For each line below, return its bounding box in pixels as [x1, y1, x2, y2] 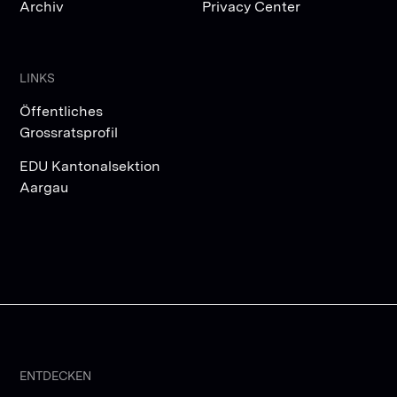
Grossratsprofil [19, 123, 119, 141]
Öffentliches [19, 102, 104, 120]
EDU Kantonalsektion [19, 157, 161, 175]
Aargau [19, 178, 69, 196]
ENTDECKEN [19, 368, 92, 383]
